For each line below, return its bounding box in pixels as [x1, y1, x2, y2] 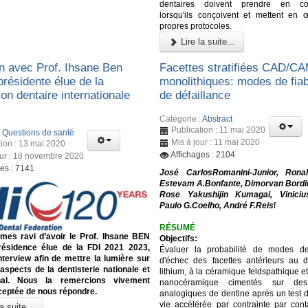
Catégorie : [159, 113, 203, 124]
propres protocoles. [159, 21, 232, 31]
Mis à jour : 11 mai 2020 [171, 137, 261, 147]
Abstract [202, 113, 233, 124]
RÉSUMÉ [159, 222, 196, 232]
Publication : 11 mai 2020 [171, 124, 266, 135]
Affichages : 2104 [170, 149, 236, 159]
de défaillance [159, 89, 231, 102]
